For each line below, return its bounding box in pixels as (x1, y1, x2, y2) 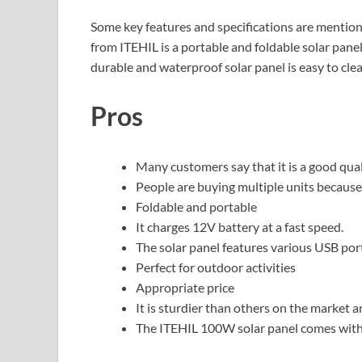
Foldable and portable (136, 199, 257, 215)
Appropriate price (136, 280, 234, 296)
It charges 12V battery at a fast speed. (136, 219, 343, 235)
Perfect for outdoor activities (136, 259, 296, 276)
